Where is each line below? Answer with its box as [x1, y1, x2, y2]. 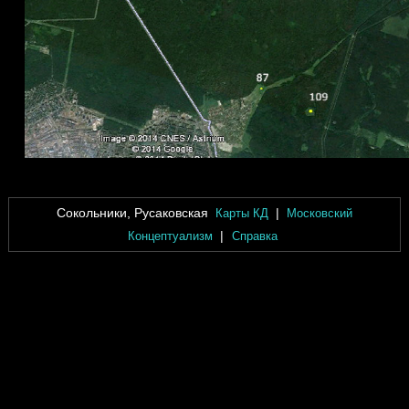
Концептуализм [128, 228, 214, 243]
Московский [287, 205, 353, 220]
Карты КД [215, 205, 268, 220]
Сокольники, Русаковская [56, 204, 212, 220]
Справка [231, 228, 278, 243]
